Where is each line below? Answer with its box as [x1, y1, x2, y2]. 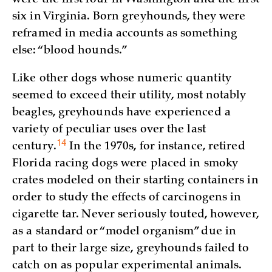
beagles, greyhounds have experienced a [12, 107, 231, 119]
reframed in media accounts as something [12, 28, 237, 39]
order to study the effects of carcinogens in [12, 192, 242, 204]
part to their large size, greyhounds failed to [12, 243, 249, 255]
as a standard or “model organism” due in [12, 226, 237, 238]
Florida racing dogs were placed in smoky [12, 158, 239, 170]
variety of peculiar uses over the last [12, 124, 206, 136]
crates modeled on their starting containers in [12, 175, 259, 187]
